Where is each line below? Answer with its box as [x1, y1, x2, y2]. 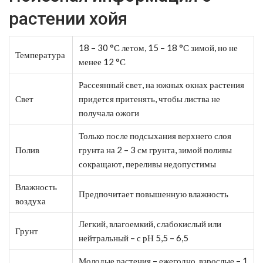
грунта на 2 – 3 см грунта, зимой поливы [79, 144, 232, 155]
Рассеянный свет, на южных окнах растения [79, 79, 244, 90]
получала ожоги [79, 107, 141, 118]
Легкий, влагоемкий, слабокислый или [79, 218, 221, 229]
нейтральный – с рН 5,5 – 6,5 [79, 232, 188, 243]
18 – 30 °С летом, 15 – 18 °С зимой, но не [79, 42, 238, 53]
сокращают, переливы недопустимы [79, 158, 216, 169]
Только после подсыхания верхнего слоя [79, 130, 231, 141]
